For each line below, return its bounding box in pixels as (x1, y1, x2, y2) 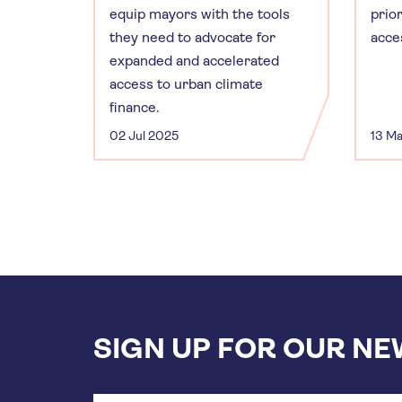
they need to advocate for (109, 28, 275, 46)
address (93, 377, 145, 395)
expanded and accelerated (109, 51, 279, 69)
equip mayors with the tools (109, 4, 290, 22)
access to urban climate (109, 74, 263, 92)
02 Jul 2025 (109, 127, 179, 143)
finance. (109, 98, 160, 116)
